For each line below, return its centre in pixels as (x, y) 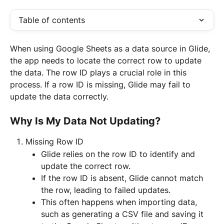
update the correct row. (86, 166)
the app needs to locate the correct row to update (107, 60)
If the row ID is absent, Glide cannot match (123, 178)
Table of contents (52, 20)
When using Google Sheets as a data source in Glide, (111, 48)
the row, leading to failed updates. (106, 190)
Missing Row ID (54, 142)
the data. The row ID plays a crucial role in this (99, 72)
